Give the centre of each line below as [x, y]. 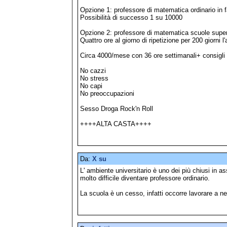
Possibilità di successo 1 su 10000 [131, 17]
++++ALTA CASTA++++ [116, 124]
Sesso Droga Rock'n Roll [117, 108]
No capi [91, 86]
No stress [94, 78]
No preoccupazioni [107, 93]
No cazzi [93, 70]
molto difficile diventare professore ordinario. [145, 178]
